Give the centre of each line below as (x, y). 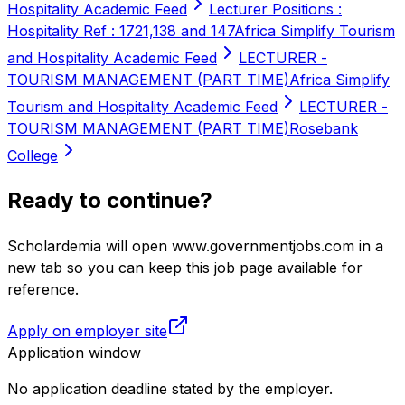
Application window (74, 352)
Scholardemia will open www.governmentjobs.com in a (195, 245)
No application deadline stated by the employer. (170, 388)
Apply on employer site (87, 330)
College (33, 155)
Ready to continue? (110, 200)
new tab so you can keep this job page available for (185, 267)
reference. (43, 289)
